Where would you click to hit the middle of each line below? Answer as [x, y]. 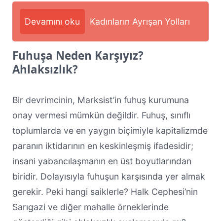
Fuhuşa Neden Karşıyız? [78, 55]
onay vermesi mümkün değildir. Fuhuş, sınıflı [101, 115]
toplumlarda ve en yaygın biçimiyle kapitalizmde [110, 130]
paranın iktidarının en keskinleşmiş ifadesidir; [103, 146]
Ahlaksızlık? [45, 69]
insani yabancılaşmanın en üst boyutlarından [102, 161]
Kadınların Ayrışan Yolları [140, 21]
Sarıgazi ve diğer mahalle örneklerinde [90, 207]
